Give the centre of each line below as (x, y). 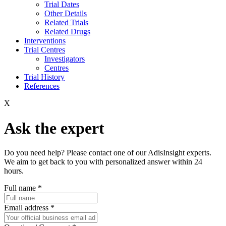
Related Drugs (67, 32)
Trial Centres (45, 50)
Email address (27, 208)
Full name (21, 188)
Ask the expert (54, 128)
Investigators (65, 59)
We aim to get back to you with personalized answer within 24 (103, 162)
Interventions (45, 41)
